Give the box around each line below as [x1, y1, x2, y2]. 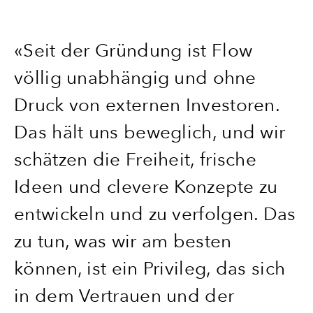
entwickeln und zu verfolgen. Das [14, 203, 296, 226]
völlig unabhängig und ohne [14, 66, 256, 89]
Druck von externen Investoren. [14, 94, 279, 117]
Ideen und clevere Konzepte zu [14, 175, 278, 198]
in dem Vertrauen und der [14, 284, 235, 307]
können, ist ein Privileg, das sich [14, 257, 286, 280]
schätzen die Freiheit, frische [14, 148, 256, 171]
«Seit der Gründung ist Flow [14, 39, 253, 62]
